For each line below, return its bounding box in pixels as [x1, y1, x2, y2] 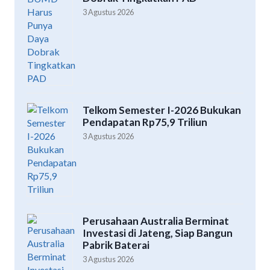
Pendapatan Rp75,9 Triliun [83, 116, 207, 129]
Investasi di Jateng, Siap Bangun [83, 227, 233, 240]
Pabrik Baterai [83, 239, 149, 252]
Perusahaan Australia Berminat [83, 215, 229, 228]
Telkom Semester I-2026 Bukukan [83, 104, 241, 117]
